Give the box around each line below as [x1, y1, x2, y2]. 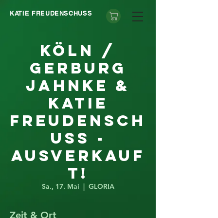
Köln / [40, 41, 116, 60]
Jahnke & [26, 76, 130, 95]
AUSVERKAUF [11, 146, 145, 165]
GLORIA [88, 182, 114, 191]
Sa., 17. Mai [41, 182, 79, 191]
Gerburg [29, 58, 127, 78]
